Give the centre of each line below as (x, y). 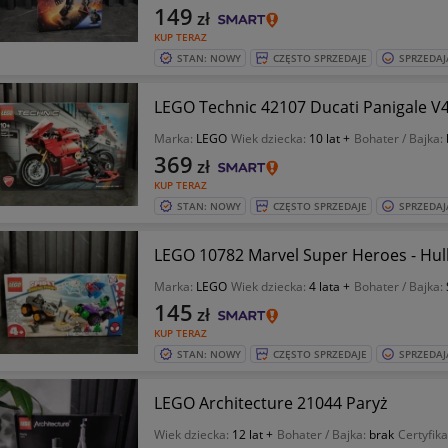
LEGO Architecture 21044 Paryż (270, 403)
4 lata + (329, 286)
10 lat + (329, 138)
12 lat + (252, 434)
